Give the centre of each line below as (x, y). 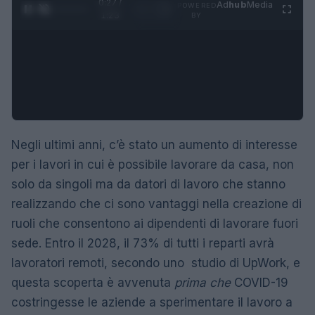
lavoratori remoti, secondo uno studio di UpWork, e (156, 263)
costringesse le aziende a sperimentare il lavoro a (152, 302)
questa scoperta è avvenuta (93, 282)
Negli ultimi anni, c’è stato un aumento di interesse (154, 144)
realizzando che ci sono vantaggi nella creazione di (156, 204)
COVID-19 (259, 282)
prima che (202, 282)
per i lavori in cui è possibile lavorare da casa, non (153, 164)
